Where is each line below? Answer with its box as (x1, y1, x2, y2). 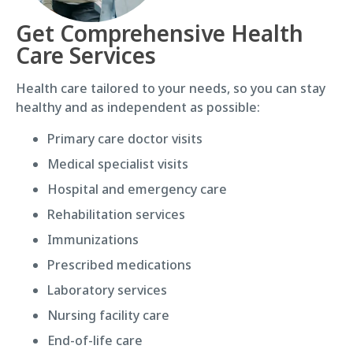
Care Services (16, 39, 156, 70)
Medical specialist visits (47, 154, 188, 173)
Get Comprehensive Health (16, 17, 303, 48)
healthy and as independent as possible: (16, 98, 260, 116)
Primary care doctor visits (47, 129, 203, 147)
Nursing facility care (47, 306, 169, 324)
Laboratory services (47, 281, 167, 299)
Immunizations (47, 230, 139, 248)
